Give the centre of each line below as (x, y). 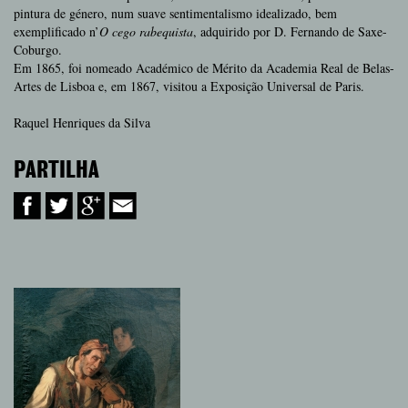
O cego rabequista (146, 31)
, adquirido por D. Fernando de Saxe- (290, 31)
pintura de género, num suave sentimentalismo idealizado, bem (175, 13)
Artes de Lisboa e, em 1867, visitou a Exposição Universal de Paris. (189, 86)
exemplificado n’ (56, 31)
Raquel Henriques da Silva (82, 122)
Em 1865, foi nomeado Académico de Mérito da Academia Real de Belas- (204, 68)
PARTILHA (56, 171)
